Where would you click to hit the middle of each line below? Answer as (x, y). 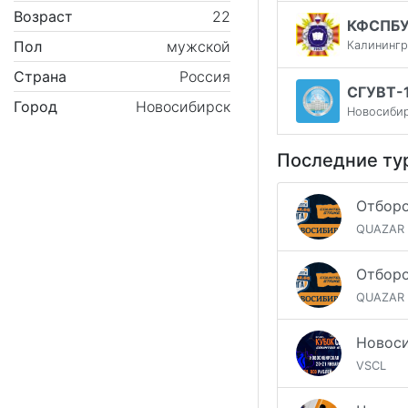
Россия (205, 76)
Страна (40, 76)
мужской (199, 46)
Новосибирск (183, 106)
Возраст (43, 16)
